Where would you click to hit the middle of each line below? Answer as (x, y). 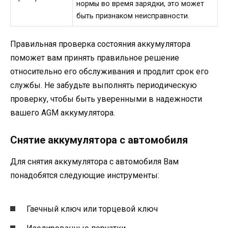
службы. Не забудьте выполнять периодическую (104, 85)
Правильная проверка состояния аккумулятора (100, 44)
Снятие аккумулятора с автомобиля (99, 140)
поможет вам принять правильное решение (95, 58)
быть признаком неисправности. (133, 16)
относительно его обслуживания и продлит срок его (109, 72)
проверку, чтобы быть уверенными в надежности (106, 99)
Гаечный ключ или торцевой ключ (92, 209)
